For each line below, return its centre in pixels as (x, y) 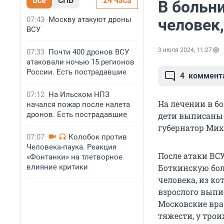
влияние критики (57, 167)
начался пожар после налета (78, 104)
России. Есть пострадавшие (76, 72)
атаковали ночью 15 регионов (80, 62)
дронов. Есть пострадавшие (77, 114)
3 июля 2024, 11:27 (185, 50)
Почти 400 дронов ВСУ (89, 52)
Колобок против (98, 137)
